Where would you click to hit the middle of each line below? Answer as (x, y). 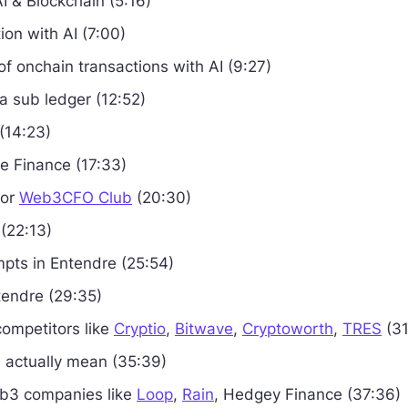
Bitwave (204, 329)
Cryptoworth (288, 329)
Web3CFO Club (76, 198)
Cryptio (140, 329)
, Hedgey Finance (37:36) (307, 394)
